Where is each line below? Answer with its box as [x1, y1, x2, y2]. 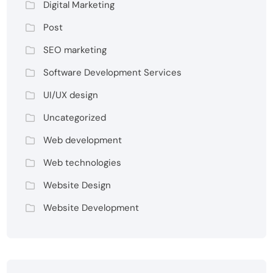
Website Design [43, 179, 112, 192]
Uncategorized [43, 112, 107, 124]
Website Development [43, 202, 140, 214]
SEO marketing [43, 44, 107, 57]
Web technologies [43, 157, 122, 169]
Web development [43, 134, 122, 147]
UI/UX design [43, 89, 99, 102]
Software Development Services [43, 66, 182, 79]
